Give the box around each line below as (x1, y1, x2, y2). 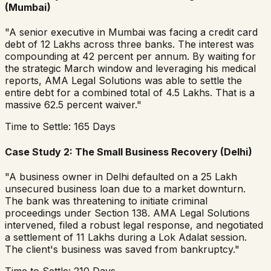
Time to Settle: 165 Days (5, 120, 116, 133)
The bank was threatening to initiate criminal (5, 194, 207, 207)
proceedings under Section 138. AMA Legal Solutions (5, 206, 250, 219)
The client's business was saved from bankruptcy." (5, 243, 240, 255)
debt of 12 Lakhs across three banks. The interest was (5, 38, 254, 51)
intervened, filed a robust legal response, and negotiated (5, 218, 263, 231)
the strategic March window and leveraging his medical (5, 62, 256, 75)
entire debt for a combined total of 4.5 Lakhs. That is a (5, 87, 255, 99)
